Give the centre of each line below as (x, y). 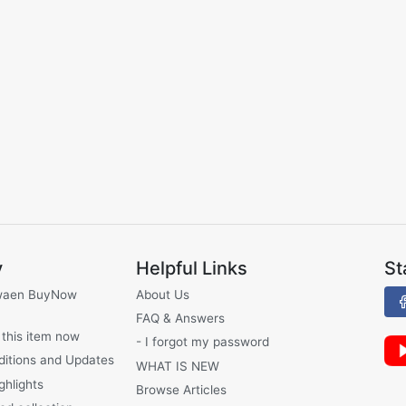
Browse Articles (182, 390)
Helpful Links (192, 268)
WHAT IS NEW (178, 366)
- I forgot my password (203, 342)
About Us (163, 294)
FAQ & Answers (181, 319)
